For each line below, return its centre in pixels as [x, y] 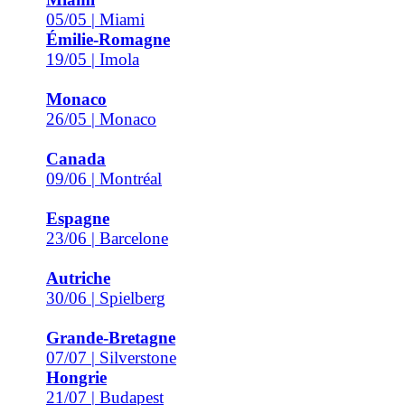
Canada [76, 159]
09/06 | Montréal [104, 179]
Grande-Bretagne [111, 338]
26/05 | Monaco [101, 119]
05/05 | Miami [95, 19]
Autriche [78, 278]
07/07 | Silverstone [111, 358]
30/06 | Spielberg [106, 298]
